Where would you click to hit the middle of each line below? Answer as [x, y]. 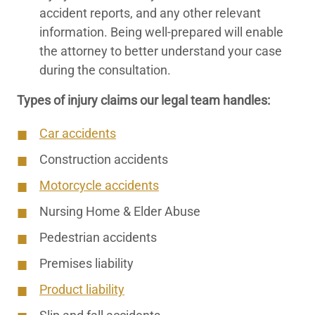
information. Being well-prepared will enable [161, 32]
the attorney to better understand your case [161, 51]
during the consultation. [105, 70]
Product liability [82, 290]
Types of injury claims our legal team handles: [143, 100]
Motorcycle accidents [99, 186]
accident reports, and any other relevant [150, 13]
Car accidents [78, 134]
